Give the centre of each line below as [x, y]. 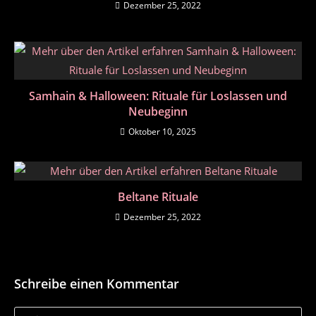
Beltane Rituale [158, 196]
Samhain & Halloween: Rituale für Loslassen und [158, 96]
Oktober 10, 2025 [162, 131]
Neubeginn [158, 111]
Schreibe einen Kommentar [97, 283]
